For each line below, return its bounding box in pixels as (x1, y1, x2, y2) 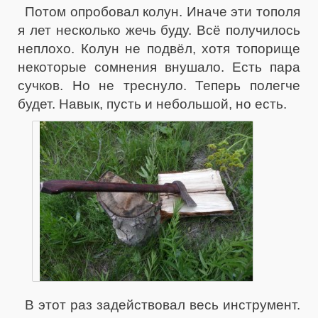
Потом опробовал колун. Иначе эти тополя (25, 4, 300, 19)
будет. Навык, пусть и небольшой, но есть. (18, 97, 287, 111)
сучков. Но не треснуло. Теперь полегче (18, 78, 300, 93)
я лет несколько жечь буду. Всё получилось (18, 23, 300, 38)
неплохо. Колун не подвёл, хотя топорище (18, 41, 300, 56)
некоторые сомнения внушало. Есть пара (18, 60, 300, 75)
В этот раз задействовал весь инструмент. (25, 297, 300, 312)
